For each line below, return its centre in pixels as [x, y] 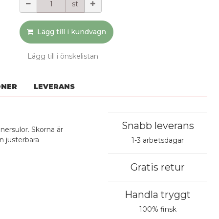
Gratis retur [158, 167]
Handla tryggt [158, 194]
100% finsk [158, 209]
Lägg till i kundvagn [71, 32]
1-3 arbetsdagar [158, 140]
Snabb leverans [158, 125]
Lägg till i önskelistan [63, 56]
